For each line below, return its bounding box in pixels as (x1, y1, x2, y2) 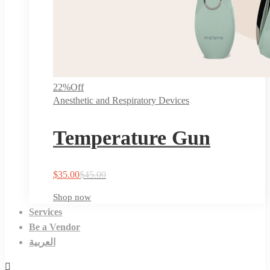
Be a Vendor (29, 221, 80, 232)
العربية (29, 236, 55, 247)
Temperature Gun (53, 126, 210, 149)
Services (29, 206, 62, 217)
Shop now (53, 192, 91, 202)
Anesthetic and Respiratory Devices (53, 95, 189, 106)
